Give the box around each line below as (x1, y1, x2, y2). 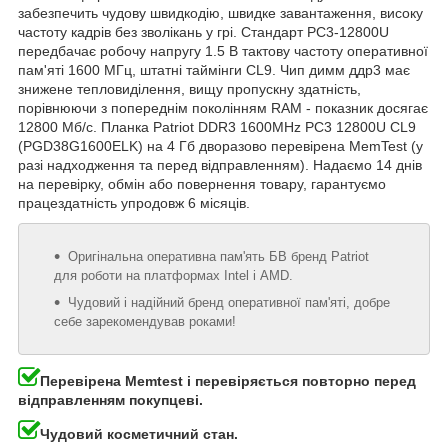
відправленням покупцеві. (18, 392, 203, 409)
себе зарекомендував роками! (54, 314, 236, 330)
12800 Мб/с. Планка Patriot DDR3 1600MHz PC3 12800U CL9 (18, 119, 416, 136)
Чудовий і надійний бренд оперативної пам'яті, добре (68, 295, 390, 311)
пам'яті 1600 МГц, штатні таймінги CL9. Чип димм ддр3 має (18, 62, 410, 79)
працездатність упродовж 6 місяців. (18, 195, 250, 212)
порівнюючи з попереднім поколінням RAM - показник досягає (18, 100, 428, 117)
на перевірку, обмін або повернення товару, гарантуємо (18, 176, 386, 193)
